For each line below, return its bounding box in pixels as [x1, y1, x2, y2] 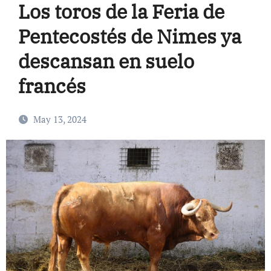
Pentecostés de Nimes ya [18, 23, 241, 49]
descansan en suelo [18, 48, 194, 74]
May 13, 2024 [33, 113, 87, 125]
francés [18, 73, 86, 99]
